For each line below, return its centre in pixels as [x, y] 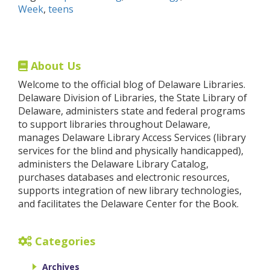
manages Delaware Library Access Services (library [132, 137]
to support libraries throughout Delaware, [114, 124]
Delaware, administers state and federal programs [132, 111]
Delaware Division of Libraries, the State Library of [133, 98]
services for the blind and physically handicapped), [131, 151]
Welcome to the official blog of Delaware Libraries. [132, 84]
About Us [54, 66]
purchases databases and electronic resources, [124, 177]
